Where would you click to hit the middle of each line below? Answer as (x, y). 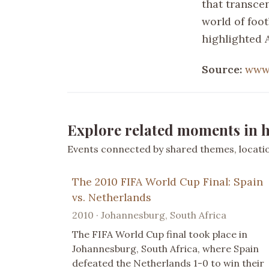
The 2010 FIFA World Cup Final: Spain (168, 181)
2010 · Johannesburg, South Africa (149, 215)
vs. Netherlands (112, 197)
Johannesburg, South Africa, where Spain (165, 248)
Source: (223, 69)
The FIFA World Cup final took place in (160, 234)
